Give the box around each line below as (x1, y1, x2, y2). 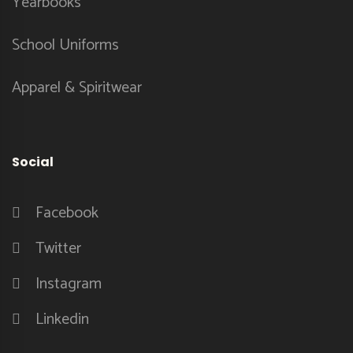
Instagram (35, 270, 102, 297)
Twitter (35, 235, 81, 262)
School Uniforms (12, 32, 119, 58)
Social (12, 152, 54, 171)
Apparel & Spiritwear (12, 74, 142, 101)
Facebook (35, 199, 98, 226)
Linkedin (35, 306, 89, 333)
